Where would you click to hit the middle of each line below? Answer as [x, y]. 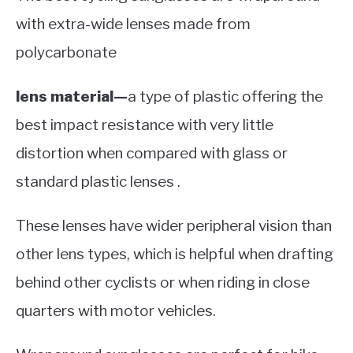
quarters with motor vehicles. [116, 310]
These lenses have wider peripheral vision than [174, 225]
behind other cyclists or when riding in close [163, 282]
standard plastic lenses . [98, 181]
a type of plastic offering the [225, 96]
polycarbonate [66, 52]
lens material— [72, 96]
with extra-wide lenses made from [133, 24]
